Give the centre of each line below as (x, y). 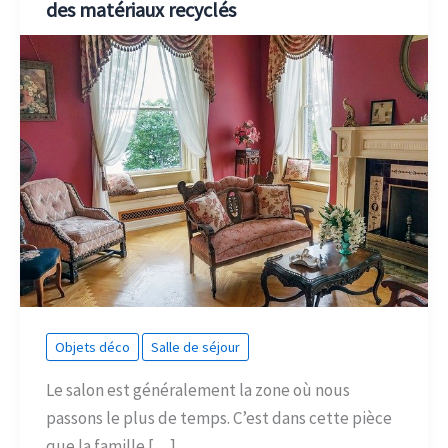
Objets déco (92, 347)
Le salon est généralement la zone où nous (197, 389)
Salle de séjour (195, 347)
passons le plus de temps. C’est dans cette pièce (218, 417)
